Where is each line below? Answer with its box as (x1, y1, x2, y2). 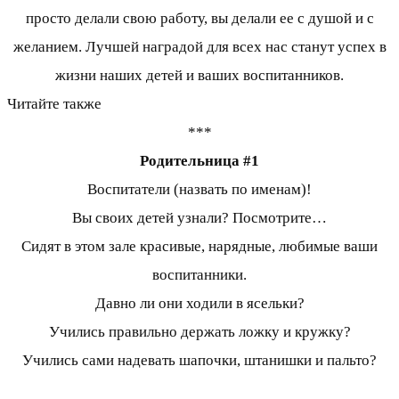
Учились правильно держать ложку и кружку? (48, 323, 351, 341)
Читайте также (7, 95, 102, 113)
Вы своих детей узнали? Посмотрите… (72, 209, 327, 227)
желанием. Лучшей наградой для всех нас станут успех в (12, 38, 387, 56)
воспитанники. (152, 266, 247, 284)
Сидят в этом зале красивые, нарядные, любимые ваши (21, 238, 378, 256)
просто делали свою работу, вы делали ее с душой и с (25, 10, 374, 28)
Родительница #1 (140, 152, 259, 170)
